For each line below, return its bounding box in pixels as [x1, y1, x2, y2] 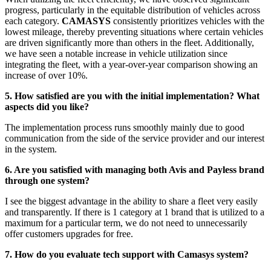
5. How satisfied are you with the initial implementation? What [5, 91, 260, 102]
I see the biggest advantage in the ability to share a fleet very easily [5, 196, 258, 207]
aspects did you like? [5, 102, 89, 113]
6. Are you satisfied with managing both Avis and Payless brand [5, 165, 264, 175]
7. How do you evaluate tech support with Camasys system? [5, 249, 249, 260]
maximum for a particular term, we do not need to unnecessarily [5, 218, 247, 229]
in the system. [5, 144, 57, 155]
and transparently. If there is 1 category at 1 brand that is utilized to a [5, 207, 264, 218]
